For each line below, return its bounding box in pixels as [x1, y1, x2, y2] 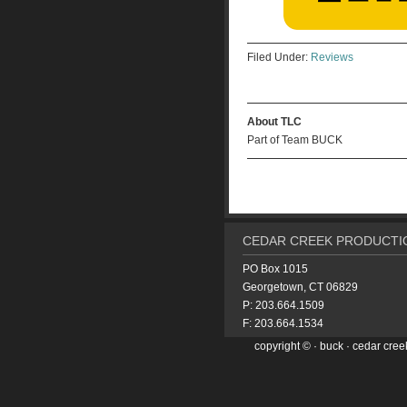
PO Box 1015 [243, 263, 308, 275]
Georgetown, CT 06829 [243, 281, 358, 293]
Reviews [311, 51, 353, 64]
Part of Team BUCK [247, 134, 342, 146]
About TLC [247, 115, 302, 128]
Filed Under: [247, 51, 311, 64]
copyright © [224, 340, 313, 352]
